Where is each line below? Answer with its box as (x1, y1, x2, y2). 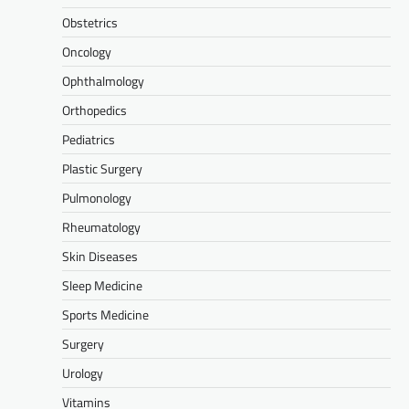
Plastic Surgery (62, 159, 142, 179)
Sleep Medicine (62, 276, 142, 296)
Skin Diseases (62, 246, 138, 267)
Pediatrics (62, 130, 115, 150)
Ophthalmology (62, 71, 144, 91)
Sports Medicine (62, 305, 149, 325)
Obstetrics (62, 13, 118, 33)
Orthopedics (62, 100, 127, 121)
